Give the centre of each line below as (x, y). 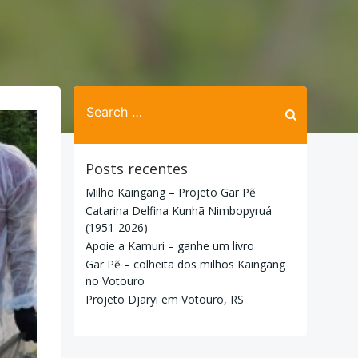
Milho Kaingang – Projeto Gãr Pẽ (171, 192)
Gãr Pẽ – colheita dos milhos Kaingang (185, 264)
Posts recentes (137, 169)
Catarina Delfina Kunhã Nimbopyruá (179, 211)
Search (93, 95)
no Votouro (115, 281)
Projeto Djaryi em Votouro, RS (165, 299)
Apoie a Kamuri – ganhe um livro (170, 246)
